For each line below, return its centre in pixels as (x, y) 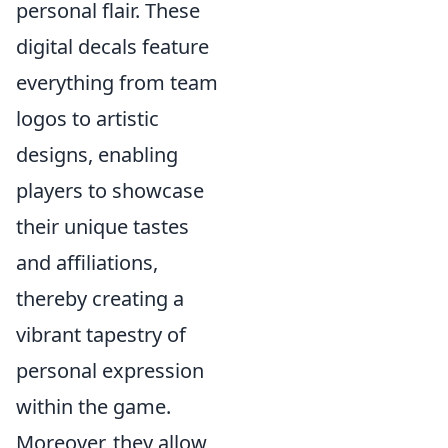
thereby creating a (100, 298)
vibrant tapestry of (101, 334)
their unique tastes (102, 226)
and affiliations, (87, 262)
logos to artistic (87, 118)
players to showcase (110, 190)
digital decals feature (112, 46)
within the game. (93, 406)
